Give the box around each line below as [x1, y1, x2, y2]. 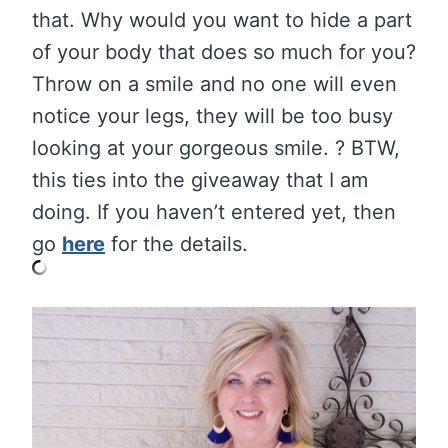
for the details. [105, 231, 248, 256]
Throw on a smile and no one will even [32, 71, 397, 96]
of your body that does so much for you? [32, 39, 416, 64]
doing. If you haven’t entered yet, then [32, 199, 396, 224]
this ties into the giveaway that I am [32, 167, 368, 192]
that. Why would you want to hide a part [32, 7, 412, 32]
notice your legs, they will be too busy [32, 103, 393, 128]
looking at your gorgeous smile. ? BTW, [32, 135, 400, 160]
